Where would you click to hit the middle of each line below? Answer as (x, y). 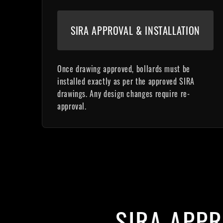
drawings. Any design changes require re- (124, 94)
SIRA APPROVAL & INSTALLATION (135, 30)
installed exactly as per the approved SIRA (126, 81)
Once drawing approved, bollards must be (124, 69)
